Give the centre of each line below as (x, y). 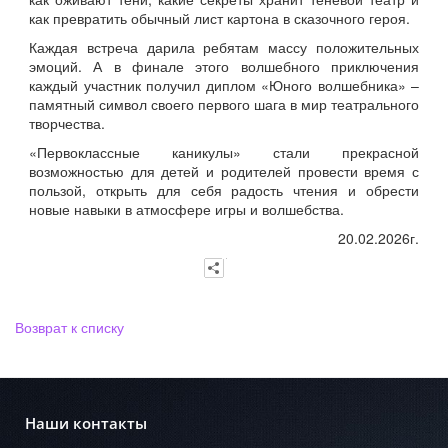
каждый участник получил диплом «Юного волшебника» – (224, 85)
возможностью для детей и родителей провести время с (224, 171)
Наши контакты (86, 424)
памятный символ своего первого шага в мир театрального (224, 104)
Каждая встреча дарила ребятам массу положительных (224, 47)
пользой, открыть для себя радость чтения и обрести (224, 190)
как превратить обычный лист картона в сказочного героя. (219, 18)
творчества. (67, 123)
